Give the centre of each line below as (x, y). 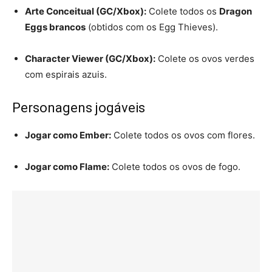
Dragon (236, 11)
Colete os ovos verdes (205, 58)
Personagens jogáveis (79, 107)
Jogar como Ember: (68, 135)
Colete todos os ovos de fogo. (175, 166)
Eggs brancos (55, 27)
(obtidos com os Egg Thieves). (152, 27)
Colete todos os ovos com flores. (183, 135)
